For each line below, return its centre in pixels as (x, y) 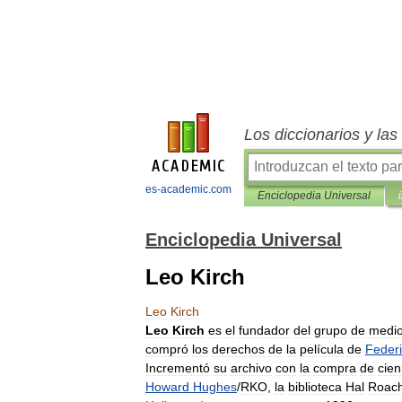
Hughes (215, 387)
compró (167, 349)
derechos (238, 349)
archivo (251, 368)
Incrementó (178, 368)
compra (335, 368)
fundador (264, 330)
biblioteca (315, 387)
